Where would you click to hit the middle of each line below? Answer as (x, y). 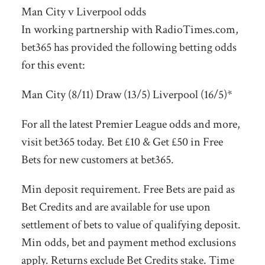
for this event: (53, 65)
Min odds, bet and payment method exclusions (128, 242)
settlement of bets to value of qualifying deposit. (131, 224)
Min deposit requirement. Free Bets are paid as (128, 189)
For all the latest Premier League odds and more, (130, 124)
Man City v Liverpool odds (83, 12)
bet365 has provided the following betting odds (129, 47)
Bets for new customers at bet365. (97, 159)
